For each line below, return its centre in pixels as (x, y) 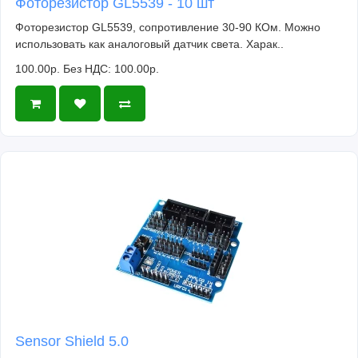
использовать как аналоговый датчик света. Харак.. (149, 44)
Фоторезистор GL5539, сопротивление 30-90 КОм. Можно (168, 28)
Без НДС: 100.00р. (111, 69)
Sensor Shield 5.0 (72, 342)
